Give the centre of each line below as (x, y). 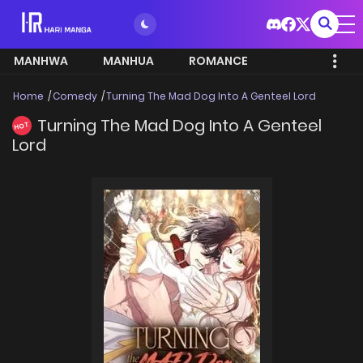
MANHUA (128, 61)
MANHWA (41, 61)
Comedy (75, 96)
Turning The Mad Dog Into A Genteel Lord (211, 96)
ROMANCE (218, 61)
